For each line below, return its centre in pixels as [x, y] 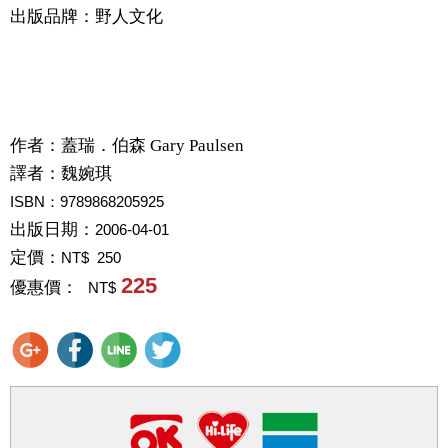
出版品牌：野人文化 [86, 16]
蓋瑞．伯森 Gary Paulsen [152, 145]
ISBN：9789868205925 [87, 201]
